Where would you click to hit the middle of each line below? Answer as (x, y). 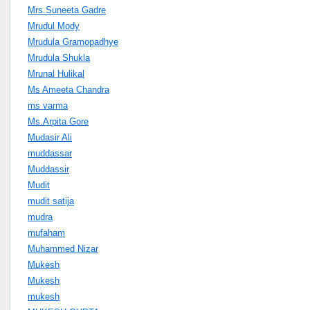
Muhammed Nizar (63, 248)
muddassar (50, 153)
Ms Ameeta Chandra (69, 89)
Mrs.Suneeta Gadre (67, 10)
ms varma (48, 105)
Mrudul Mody (54, 26)
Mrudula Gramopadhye (73, 42)
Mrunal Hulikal (56, 73)
